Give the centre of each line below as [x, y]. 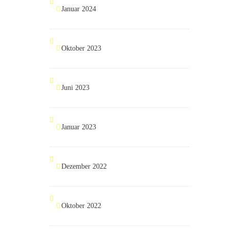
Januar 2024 [79, 9]
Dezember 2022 [84, 166]
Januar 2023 [79, 127]
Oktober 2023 [81, 48]
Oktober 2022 [81, 206]
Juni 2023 [75, 88]
